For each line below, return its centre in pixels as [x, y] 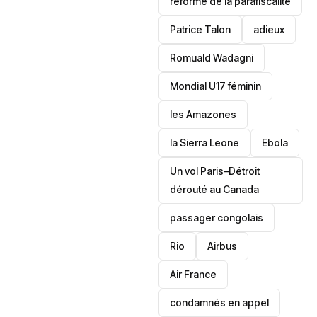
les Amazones [203, 114]
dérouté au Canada [215, 189]
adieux [269, 29]
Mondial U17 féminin [216, 86]
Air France [194, 274]
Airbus [223, 246]
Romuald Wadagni [212, 58]
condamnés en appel [220, 302]
